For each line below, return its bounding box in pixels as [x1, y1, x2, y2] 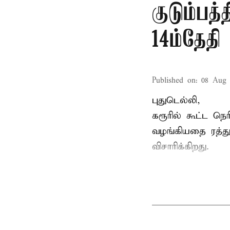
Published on [152, 76, 196, 85]
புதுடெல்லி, [152, 94, 200, 106]
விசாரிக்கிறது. [152, 141, 209, 152]
